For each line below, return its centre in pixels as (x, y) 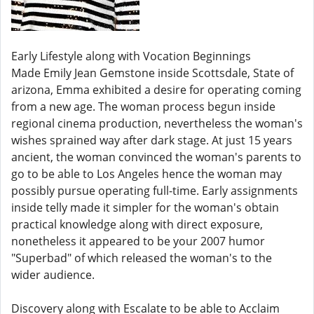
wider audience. (53, 275)
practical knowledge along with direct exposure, (137, 224)
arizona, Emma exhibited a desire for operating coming (156, 90)
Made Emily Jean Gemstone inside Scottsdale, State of (152, 73)
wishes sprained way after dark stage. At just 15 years (152, 140)
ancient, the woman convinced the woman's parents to (156, 157)
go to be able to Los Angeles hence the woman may (146, 174)
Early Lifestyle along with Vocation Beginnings (131, 56)
